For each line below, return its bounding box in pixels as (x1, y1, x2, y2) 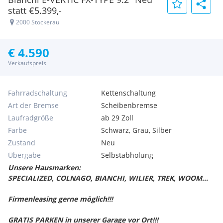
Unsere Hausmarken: (8, 163, 81, 172)
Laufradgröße (8, 113, 53, 122)
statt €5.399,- (8, 4, 62, 16)
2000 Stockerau (16, 18, 59, 26)
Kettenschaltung (101, 88, 156, 98)
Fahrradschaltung (8, 88, 67, 98)
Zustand (8, 138, 35, 147)
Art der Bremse (8, 101, 59, 110)
